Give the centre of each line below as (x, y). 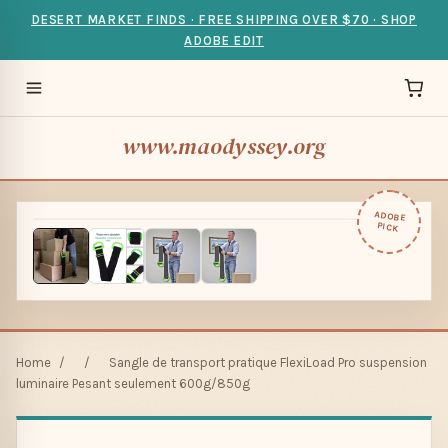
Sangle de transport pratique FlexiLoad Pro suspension (268, 362)
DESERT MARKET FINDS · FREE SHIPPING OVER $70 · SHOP (224, 19)
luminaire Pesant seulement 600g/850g (133, 383)
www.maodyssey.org (224, 146)
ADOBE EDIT (224, 40)
